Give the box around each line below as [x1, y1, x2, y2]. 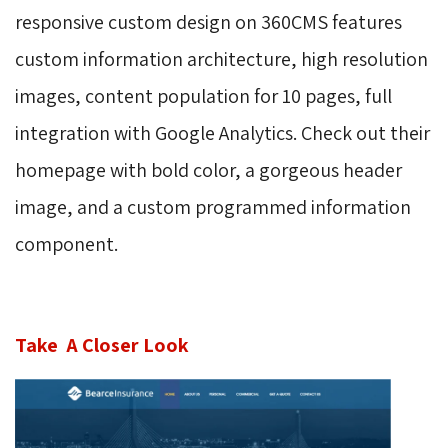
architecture [187, 45, 291, 72]
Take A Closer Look [15, 331, 189, 358]
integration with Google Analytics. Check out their [15, 119, 430, 146]
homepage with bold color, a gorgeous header [15, 156, 402, 183]
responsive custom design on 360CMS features [15, 8, 402, 35]
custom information [15, 45, 187, 72]
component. [15, 230, 118, 257]
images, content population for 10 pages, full [15, 82, 392, 109]
